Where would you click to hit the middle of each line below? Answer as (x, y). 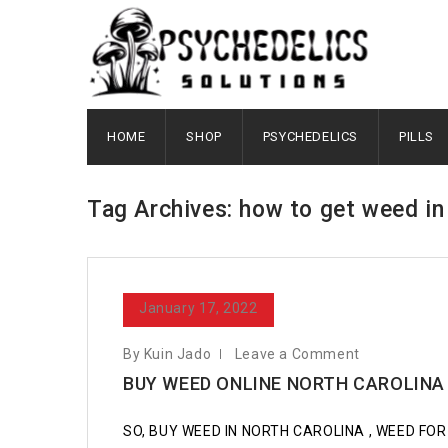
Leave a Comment (297, 354)
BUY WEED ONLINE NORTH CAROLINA (284, 383)
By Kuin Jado (167, 354)
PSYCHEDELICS (310, 136)
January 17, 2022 (198, 308)
